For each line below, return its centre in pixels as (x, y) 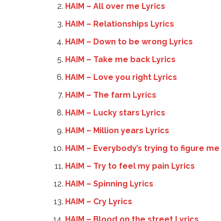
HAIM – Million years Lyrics (117, 130)
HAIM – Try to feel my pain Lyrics (130, 166)
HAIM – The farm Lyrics (111, 95)
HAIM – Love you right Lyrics (121, 77)
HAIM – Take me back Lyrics (120, 59)
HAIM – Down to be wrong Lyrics (129, 42)
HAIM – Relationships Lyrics (120, 24)
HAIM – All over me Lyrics (115, 6)
